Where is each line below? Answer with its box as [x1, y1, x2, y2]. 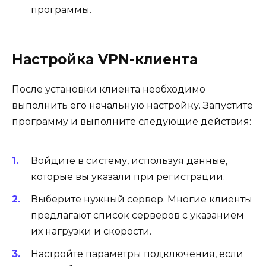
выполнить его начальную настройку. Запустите [12, 100, 253, 112]
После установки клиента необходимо [12, 84, 205, 96]
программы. [31, 4, 91, 16]
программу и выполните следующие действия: [12, 116, 251, 128]
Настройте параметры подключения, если [31, 248, 243, 259]
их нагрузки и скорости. [31, 225, 151, 237]
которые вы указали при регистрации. [31, 170, 225, 182]
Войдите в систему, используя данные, [31, 154, 227, 166]
